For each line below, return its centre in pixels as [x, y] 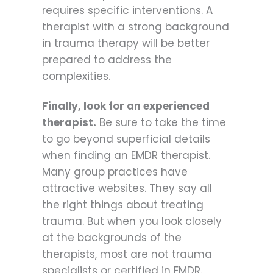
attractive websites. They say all [127, 188]
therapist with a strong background [136, 27]
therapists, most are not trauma [127, 254]
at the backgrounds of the [112, 237]
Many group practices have [115, 172]
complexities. [76, 76]
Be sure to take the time [161, 122]
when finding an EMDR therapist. [126, 155]
